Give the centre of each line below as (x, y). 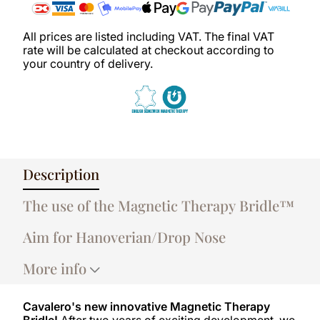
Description (61, 174)
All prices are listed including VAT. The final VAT (149, 36)
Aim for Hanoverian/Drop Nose (124, 236)
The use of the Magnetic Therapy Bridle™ (159, 205)
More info (55, 268)
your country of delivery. (88, 63)
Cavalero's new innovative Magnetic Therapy (146, 306)
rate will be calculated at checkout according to (149, 50)
